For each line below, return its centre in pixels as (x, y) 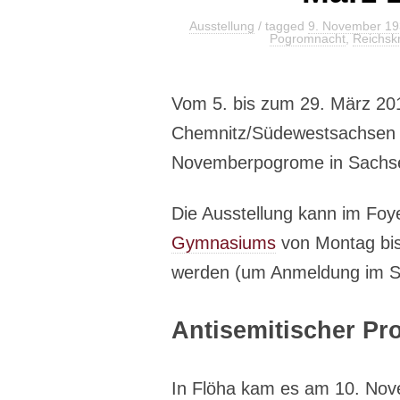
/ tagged (281, 26)
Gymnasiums (224, 243)
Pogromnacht (307, 39)
